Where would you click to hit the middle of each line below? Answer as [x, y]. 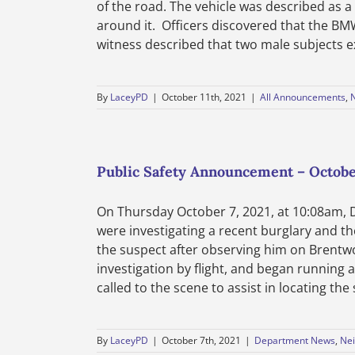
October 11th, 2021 [204, 97]
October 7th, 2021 [201, 340]
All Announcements [303, 97]
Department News [295, 340]
